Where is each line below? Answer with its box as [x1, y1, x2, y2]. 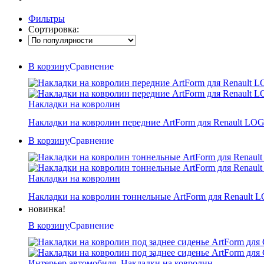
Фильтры [28, 13, 65, 24]
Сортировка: [28, 24, 79, 34]
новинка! [28, 203, 65, 214]
